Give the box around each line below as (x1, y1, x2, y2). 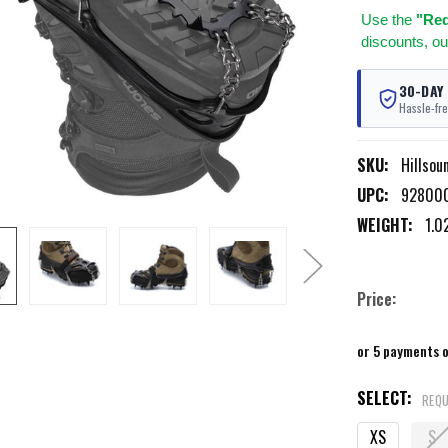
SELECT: (356, 386, 416, 411)
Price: (356, 287, 396, 312)
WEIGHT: (356, 213, 413, 238)
